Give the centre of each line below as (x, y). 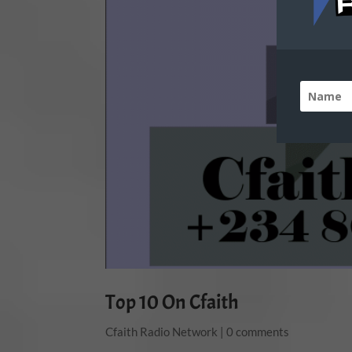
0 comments (258, 332)
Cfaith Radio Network (162, 332)
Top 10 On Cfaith (172, 302)
